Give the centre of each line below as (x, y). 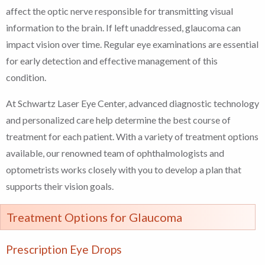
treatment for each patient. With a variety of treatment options (132, 137)
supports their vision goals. (60, 186)
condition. (26, 77)
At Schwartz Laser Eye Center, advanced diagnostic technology (132, 104)
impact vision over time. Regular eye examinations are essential (132, 44)
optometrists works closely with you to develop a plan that (124, 170)
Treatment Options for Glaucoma (94, 217)
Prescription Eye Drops (64, 250)
